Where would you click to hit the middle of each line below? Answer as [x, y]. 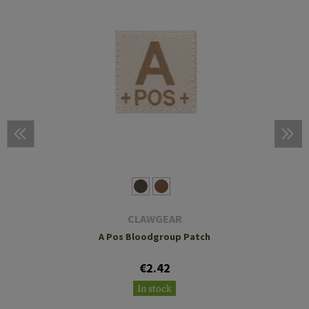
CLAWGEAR [154, 218]
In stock [154, 289]
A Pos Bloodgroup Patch [154, 236]
